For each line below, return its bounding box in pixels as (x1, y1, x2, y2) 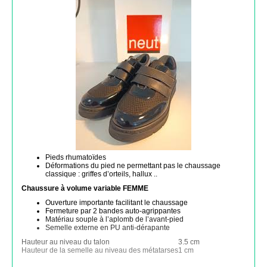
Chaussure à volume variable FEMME (21, 184, 148, 193)
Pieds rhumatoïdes (45, 153, 106, 162)
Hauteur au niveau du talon (21, 238, 110, 246)
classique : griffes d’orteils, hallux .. (45, 170, 157, 178)
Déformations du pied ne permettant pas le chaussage (45, 162, 221, 170)
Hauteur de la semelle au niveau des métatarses (21, 246, 178, 254)
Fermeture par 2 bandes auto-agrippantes (45, 207, 181, 215)
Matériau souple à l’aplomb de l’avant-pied (45, 215, 184, 223)
